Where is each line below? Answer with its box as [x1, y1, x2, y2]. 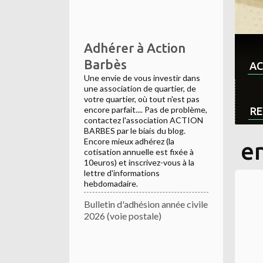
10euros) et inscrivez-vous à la [84, 157, 194, 168]
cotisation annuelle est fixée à [84, 147, 194, 157]
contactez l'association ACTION [84, 115, 203, 126]
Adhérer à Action [84, 41, 186, 56]
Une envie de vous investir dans [84, 73, 200, 83]
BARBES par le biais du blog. [84, 126, 186, 136]
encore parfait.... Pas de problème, [84, 104, 207, 115]
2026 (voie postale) [84, 210, 161, 222]
